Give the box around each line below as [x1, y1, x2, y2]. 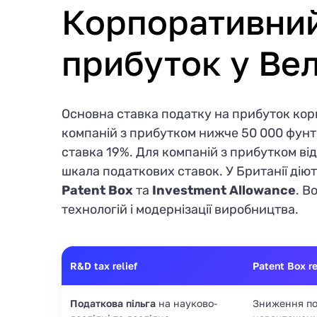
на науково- [156, 296, 217, 309]
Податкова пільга [70, 296, 156, 309]
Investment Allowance [152, 182, 296, 198]
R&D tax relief [70, 259, 137, 272]
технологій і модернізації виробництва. [62, 201, 299, 217]
